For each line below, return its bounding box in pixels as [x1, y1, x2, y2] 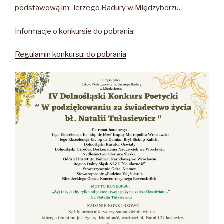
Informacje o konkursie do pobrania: [15, 26, 135, 36]
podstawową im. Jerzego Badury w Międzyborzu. [15, 3, 180, 13]
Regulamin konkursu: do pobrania [15, 50, 126, 59]
